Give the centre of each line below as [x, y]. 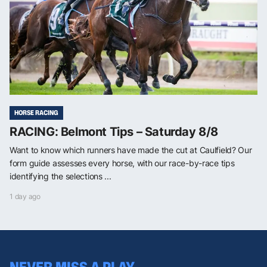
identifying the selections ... [60, 176]
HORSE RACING [36, 113]
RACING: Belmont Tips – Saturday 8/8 [114, 132]
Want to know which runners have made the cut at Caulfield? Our [131, 150]
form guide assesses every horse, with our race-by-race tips [122, 163]
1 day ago [25, 197]
